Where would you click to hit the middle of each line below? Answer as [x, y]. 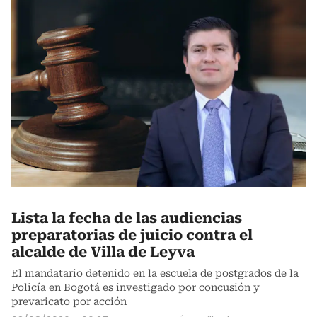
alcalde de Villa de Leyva [103, 252]
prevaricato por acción [69, 302]
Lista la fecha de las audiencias [127, 218]
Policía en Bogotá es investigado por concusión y [136, 288]
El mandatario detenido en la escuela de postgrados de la [155, 273]
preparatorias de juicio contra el [132, 235]
